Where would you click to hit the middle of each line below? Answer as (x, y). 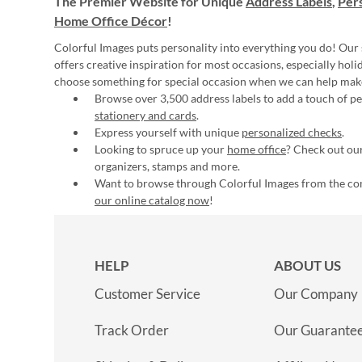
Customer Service (147, 294)
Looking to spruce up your (161, 149)
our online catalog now (152, 200)
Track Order (132, 330)
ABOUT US (307, 265)
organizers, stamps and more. (167, 166)
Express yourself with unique (168, 132)
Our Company (316, 294)
